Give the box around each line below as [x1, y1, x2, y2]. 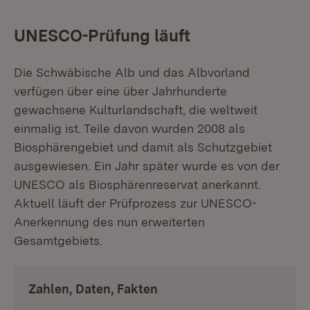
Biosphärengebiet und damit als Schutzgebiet [14, 140, 272, 154]
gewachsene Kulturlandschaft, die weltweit [14, 102, 257, 117]
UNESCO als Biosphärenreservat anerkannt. [14, 177, 261, 192]
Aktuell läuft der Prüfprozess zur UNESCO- [14, 196, 257, 210]
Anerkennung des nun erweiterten [14, 215, 205, 229]
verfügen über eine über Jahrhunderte [14, 84, 227, 98]
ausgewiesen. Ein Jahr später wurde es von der [14, 158, 280, 173]
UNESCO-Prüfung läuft [14, 26, 190, 46]
